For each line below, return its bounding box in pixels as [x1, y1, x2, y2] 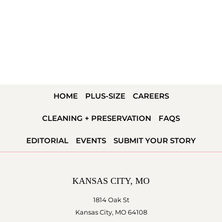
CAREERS [132, 91, 169, 101]
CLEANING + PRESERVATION [42, 113, 151, 123]
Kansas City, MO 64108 [75, 208, 147, 216]
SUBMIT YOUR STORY [113, 135, 196, 145]
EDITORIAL [26, 135, 68, 145]
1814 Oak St [93, 196, 129, 204]
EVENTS [76, 135, 106, 145]
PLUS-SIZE [85, 91, 125, 101]
